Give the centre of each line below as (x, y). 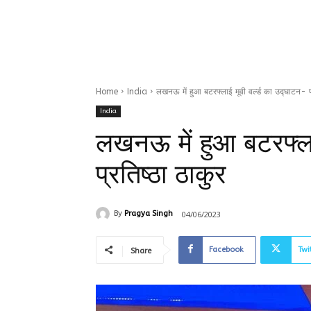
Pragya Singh (149, 214)
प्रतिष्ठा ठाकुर (161, 174)
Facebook (226, 249)
